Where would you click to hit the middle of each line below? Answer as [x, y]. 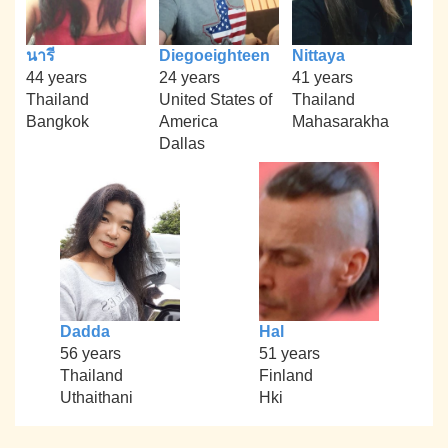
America [188, 121]
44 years [57, 77]
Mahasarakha [340, 121]
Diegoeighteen [214, 55]
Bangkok [58, 121]
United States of [215, 99]
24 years [189, 77]
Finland [285, 376]
